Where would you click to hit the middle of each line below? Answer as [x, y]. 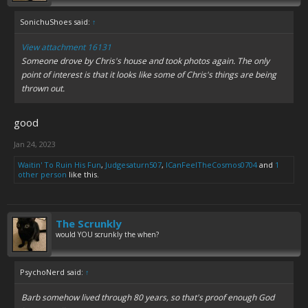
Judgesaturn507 [133, 165]
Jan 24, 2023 [35, 144]
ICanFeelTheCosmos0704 [211, 165]
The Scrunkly [89, 223]
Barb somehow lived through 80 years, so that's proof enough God [148, 297]
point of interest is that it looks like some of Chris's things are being [149, 75]
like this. [83, 174]
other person [42, 174]
